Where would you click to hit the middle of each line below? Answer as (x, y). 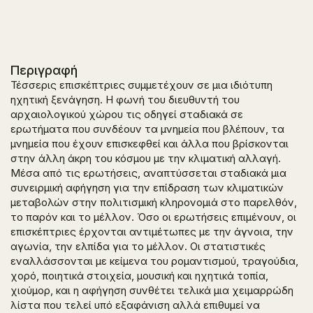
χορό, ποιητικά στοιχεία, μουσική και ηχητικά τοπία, (139, 276)
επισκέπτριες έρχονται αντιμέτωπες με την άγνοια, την (152, 232)
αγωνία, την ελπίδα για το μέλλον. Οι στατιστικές (138, 246)
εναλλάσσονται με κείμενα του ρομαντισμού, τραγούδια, (154, 261)
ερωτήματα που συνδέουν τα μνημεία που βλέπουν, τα (147, 129)
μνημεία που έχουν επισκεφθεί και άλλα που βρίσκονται (150, 144)
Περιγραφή (44, 70)
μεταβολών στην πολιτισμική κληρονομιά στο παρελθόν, (154, 202)
